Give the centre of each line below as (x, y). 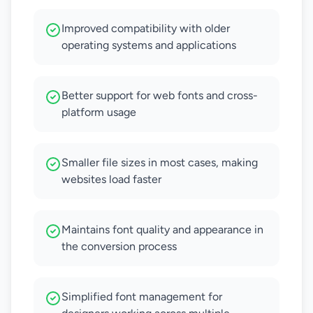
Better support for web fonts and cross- (160, 95)
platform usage (99, 112)
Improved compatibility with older (146, 28)
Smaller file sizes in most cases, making (160, 162)
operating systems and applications (149, 45)
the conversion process (119, 246)
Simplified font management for (142, 297)
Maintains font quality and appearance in (162, 230)
